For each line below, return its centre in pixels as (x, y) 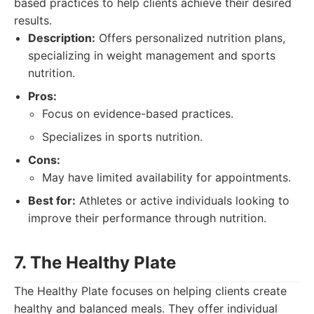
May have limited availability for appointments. (166, 177)
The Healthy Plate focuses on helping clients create (150, 291)
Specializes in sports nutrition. (122, 137)
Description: (62, 38)
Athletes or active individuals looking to (183, 200)
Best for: (52, 200)
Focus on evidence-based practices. (138, 114)
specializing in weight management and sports (152, 55)
